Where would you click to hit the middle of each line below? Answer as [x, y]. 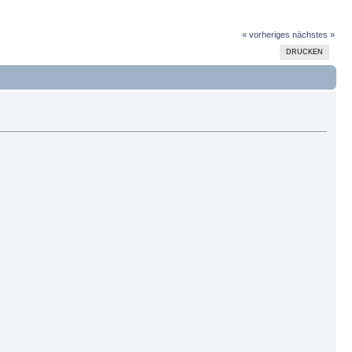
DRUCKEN [304, 52]
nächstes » [313, 35]
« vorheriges [266, 35]
